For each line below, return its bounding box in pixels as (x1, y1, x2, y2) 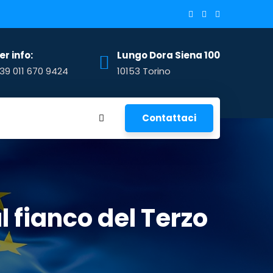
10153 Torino (117, 64, 171, 77)
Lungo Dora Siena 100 (117, 48, 220, 62)
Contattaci (142, 112, 196, 124)
